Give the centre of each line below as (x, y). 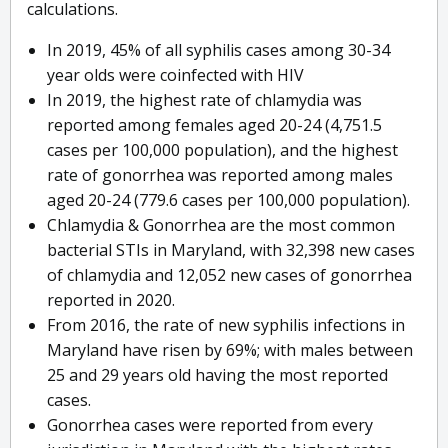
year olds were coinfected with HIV (175, 75)
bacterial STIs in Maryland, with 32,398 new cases (231, 250)
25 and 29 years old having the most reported (217, 375)
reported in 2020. (111, 300)
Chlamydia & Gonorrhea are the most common (221, 225)
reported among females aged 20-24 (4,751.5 (214, 125)
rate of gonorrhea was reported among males (220, 175)
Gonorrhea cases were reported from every (210, 425)
